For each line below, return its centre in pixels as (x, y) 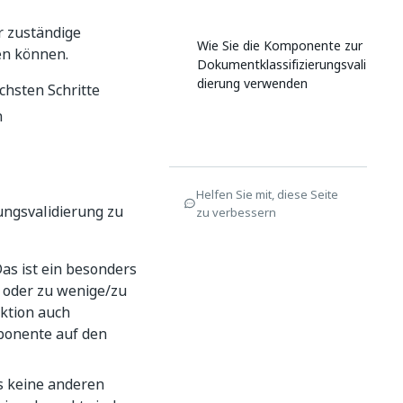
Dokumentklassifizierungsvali (282, 64)
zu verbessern (236, 212)
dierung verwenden (252, 83)
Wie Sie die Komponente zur (280, 45)
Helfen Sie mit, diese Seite (267, 194)
